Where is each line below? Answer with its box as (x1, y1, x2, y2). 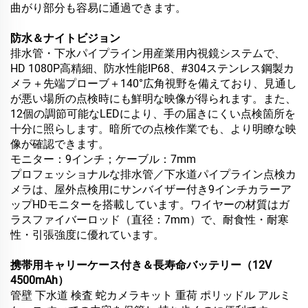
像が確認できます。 (10, 137, 109, 151)
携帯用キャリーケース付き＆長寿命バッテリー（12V (10, 258, 272, 272)
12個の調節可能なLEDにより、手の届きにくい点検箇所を (10, 107, 296, 121)
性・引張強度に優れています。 (10, 228, 164, 242)
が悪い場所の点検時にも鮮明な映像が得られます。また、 (10, 92, 296, 106)
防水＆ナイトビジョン (10, 32, 120, 45)
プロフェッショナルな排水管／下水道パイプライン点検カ (10, 168, 296, 181)
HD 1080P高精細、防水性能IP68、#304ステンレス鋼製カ (10, 62, 294, 76)
